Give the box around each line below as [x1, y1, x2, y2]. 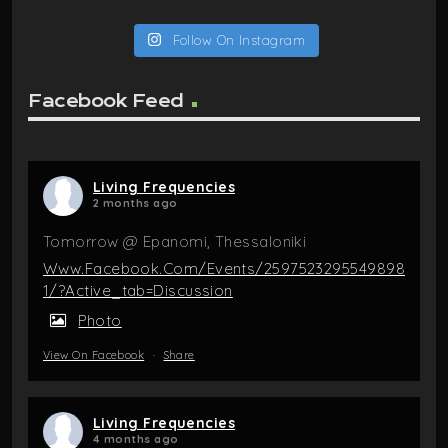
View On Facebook [43, 347, 145, 362]
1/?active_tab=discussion [43, 280, 233, 300]
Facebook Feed [28, 91, 184, 112]
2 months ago [93, 195, 178, 210]
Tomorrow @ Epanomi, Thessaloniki [43, 231, 307, 251]
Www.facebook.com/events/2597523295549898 [43, 258, 406, 278]
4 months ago [93, 431, 179, 446]
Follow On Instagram [172, 31, 306, 48]
